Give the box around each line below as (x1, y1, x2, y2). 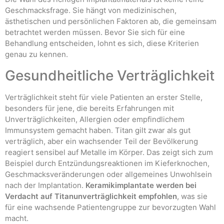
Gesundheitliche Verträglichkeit (5, 66, 214, 84)
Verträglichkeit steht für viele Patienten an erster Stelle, (5, 92, 202, 102)
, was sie (177, 191, 207, 201)
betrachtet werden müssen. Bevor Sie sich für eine (5, 27, 185, 37)
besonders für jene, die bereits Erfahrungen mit (5, 103, 174, 113)
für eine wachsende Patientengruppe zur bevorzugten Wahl (5, 202, 216, 212)
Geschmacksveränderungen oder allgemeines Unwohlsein (5, 169, 212, 179)
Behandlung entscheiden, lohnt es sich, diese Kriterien (5, 38, 199, 48)
